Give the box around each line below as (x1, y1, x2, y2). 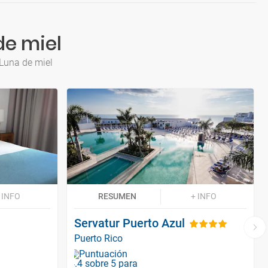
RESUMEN (98, 191, 136, 201)
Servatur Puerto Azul (74, 215, 185, 230)
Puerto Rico (74, 232, 123, 244)
